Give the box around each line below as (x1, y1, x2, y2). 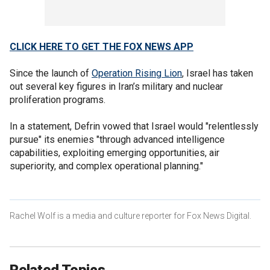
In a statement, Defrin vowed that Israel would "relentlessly (10, 120, 259, 132)
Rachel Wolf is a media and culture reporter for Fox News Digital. (10, 210, 251, 221)
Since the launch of (10, 67, 92, 79)
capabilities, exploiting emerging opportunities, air (10, 146, 219, 159)
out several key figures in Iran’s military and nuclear (10, 80, 223, 92)
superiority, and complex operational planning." (10, 160, 203, 172)
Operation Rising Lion (92, 67, 182, 79)
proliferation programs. (10, 93, 108, 105)
